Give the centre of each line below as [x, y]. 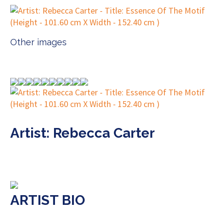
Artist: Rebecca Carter [82, 133]
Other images [38, 42]
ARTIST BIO [48, 200]
